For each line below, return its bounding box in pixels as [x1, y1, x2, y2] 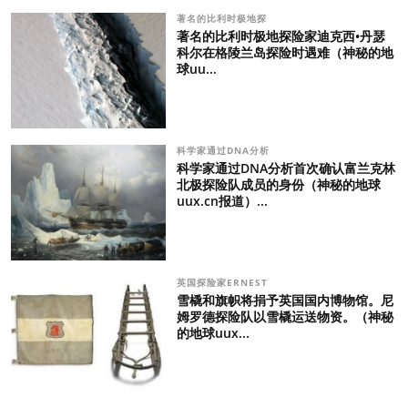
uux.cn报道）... [176, 191, 268, 209]
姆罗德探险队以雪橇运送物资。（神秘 [176, 308, 393, 326]
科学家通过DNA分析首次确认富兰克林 [176, 158, 395, 177]
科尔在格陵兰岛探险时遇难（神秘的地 [176, 43, 393, 61]
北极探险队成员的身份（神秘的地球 [176, 175, 381, 193]
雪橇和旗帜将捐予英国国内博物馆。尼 [176, 291, 393, 310]
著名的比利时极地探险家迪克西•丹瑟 [176, 26, 385, 45]
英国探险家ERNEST [176, 276, 275, 290]
